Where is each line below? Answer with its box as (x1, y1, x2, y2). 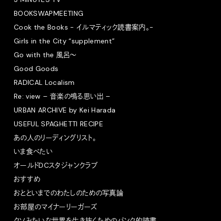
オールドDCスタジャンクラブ (14, 160, 98, 170)
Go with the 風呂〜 (14, 50, 76, 59)
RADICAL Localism (14, 77, 75, 87)
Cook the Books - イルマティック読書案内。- (14, 22, 154, 32)
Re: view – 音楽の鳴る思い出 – (14, 91, 110, 101)
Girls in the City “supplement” (14, 36, 115, 45)
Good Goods (14, 64, 59, 73)
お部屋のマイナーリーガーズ (14, 202, 98, 211)
